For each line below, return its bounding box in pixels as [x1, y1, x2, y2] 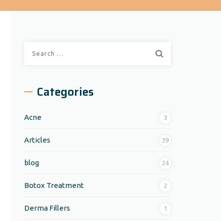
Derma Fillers [24, 204, 71, 212]
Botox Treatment [24, 181, 84, 189]
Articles [24, 136, 51, 144]
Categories [37, 83, 94, 101]
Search [24, 43, 49, 52]
